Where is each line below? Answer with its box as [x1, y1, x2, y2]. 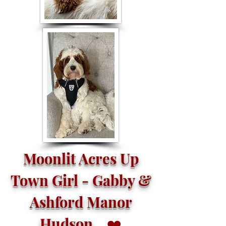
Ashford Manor [29, 192, 132, 211]
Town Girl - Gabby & [10, 171, 151, 190]
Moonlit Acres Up [23, 149, 139, 168]
